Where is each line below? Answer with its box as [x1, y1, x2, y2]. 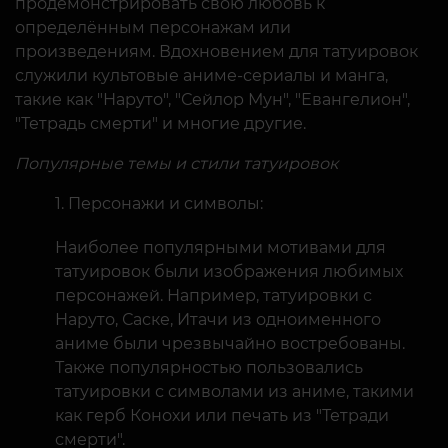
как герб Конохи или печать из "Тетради [55, 405, 389, 425]
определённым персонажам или [15, 17, 291, 37]
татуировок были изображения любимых [55, 261, 403, 281]
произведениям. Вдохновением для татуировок [15, 41, 418, 61]
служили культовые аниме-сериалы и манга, [15, 65, 388, 85]
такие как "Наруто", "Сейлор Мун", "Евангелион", [15, 89, 410, 109]
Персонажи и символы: [68, 193, 263, 213]
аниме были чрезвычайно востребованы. [55, 333, 405, 353]
